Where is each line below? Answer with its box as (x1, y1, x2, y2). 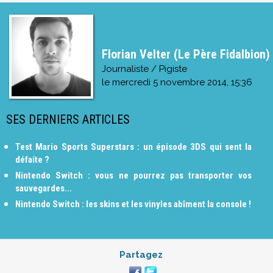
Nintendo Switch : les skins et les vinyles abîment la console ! (15, 198, 251, 210)
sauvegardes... (15, 182, 72, 194)
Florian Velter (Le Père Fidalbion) (101, 46, 270, 62)
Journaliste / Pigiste (101, 63, 187, 74)
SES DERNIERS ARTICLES (6, 112, 130, 127)
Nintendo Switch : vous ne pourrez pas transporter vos (15, 169, 252, 181)
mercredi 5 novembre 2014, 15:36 (112, 76, 252, 88)
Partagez (119, 249, 163, 260)
